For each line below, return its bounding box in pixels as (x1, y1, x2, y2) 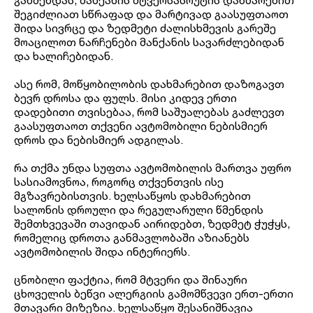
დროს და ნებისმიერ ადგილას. (14, 133, 183, 147)
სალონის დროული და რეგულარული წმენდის (14, 203, 263, 217)
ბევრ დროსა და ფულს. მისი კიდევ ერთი (14, 91, 237, 105)
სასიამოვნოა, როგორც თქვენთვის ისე (14, 175, 224, 189)
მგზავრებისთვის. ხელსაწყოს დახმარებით (14, 189, 251, 203)
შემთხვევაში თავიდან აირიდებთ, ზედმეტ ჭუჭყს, (14, 217, 290, 231)
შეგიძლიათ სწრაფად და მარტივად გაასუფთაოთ (14, 7, 289, 22)
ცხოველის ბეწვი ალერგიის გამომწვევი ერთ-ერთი (14, 286, 293, 301)
